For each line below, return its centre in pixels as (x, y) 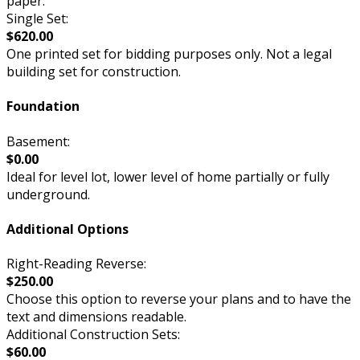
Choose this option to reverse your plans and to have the (179, 299)
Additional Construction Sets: (93, 335)
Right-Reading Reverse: (76, 264)
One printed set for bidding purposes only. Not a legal (169, 54)
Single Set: (37, 19)
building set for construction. (94, 72)
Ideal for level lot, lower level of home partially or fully (168, 176)
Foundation (43, 106)
